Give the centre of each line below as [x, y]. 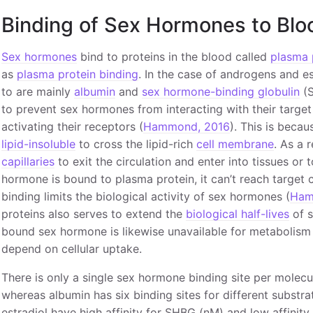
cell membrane [235, 144]
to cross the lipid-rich [136, 144]
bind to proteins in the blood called [173, 56]
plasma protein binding [77, 74]
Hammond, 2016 [186, 126]
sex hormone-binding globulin [220, 91]
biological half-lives [237, 213]
